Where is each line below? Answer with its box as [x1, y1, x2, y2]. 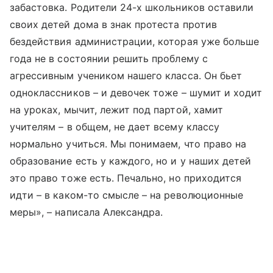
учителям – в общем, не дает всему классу [10, 121, 219, 133]
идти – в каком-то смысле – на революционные [10, 189, 244, 201]
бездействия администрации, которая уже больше [10, 35, 260, 48]
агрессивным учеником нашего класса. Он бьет [10, 69, 243, 82]
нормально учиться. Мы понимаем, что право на [10, 138, 247, 150]
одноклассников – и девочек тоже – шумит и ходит [10, 87, 263, 99]
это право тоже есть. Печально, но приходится [10, 172, 242, 184]
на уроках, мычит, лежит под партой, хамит [10, 104, 223, 116]
